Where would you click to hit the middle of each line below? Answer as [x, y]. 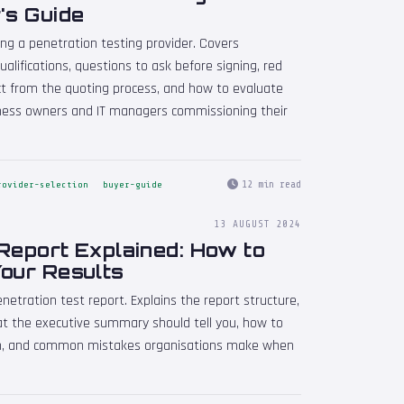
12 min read [271, 184]
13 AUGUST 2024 [257, 224]
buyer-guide [133, 184]
